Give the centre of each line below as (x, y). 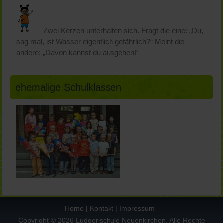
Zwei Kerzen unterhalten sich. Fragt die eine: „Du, (123, 31)
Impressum (137, 208)
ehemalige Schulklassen (69, 87)
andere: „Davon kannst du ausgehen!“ (78, 53)
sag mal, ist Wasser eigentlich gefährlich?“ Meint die (101, 42)
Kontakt (101, 208)
